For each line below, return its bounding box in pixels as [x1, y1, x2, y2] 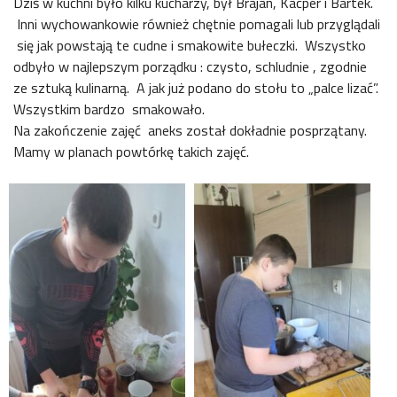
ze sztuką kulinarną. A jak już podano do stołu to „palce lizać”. [13, 77, 378, 98]
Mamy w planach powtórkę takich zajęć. [13, 141, 249, 162]
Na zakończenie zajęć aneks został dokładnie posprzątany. [13, 120, 367, 141]
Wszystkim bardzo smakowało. [13, 98, 205, 120]
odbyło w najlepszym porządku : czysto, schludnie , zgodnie [13, 56, 367, 77]
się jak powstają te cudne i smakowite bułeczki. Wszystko [13, 35, 366, 56]
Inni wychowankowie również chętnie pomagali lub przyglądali [13, 13, 380, 35]
